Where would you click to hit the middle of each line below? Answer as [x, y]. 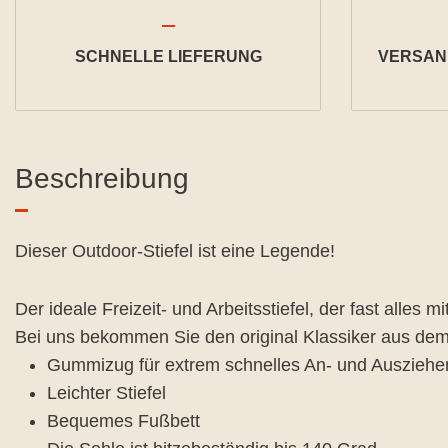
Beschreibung [102, 178]
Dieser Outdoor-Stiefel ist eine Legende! [175, 251]
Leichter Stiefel [106, 393]
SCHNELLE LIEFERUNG [168, 56]
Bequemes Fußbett [123, 421]
